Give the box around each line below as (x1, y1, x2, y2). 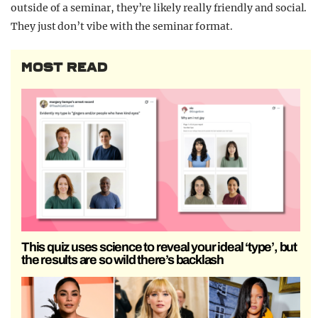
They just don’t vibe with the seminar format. (11, 19, 233, 33)
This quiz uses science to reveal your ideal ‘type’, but (21, 239, 297, 254)
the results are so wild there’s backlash (21, 252, 224, 267)
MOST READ (21, 59, 108, 75)
